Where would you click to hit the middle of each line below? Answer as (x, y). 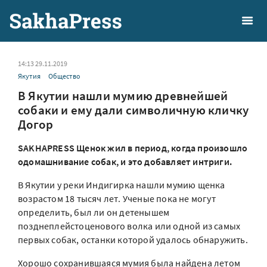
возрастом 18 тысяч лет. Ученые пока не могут (117, 198)
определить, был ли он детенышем (94, 212)
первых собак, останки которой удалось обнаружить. (133, 240)
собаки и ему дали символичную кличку (133, 110)
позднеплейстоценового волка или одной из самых (129, 226)
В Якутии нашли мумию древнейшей (123, 96)
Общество (64, 76)
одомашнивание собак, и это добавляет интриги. (125, 162)
